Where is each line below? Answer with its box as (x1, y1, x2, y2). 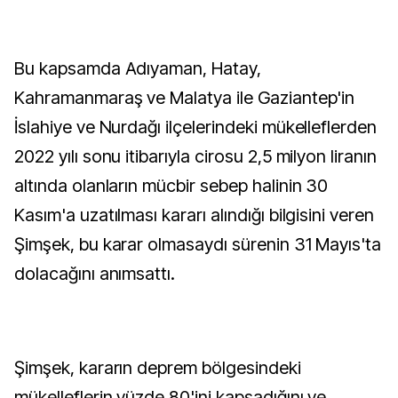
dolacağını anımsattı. (14, 263, 176, 284)
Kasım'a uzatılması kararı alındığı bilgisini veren (14, 204, 375, 226)
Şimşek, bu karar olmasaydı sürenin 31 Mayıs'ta (14, 234, 382, 255)
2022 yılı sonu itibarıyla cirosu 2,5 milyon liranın (14, 146, 377, 167)
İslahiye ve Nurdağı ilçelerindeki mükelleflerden (14, 116, 378, 138)
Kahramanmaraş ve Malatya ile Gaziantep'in (14, 87, 355, 108)
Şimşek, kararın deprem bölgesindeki (14, 357, 301, 378)
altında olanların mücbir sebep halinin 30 (14, 175, 329, 196)
